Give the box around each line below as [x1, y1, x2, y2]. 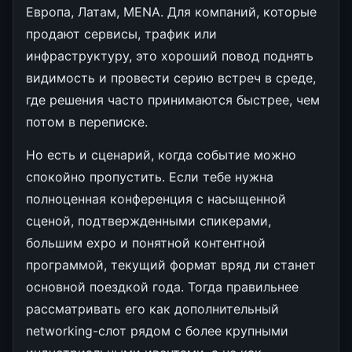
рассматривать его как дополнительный [26, 300, 279, 317]
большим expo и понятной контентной [26, 234, 266, 251]
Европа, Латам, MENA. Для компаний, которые [26, 3, 317, 20]
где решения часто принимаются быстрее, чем [26, 91, 320, 108]
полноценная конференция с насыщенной [26, 190, 286, 207]
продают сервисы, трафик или [26, 25, 217, 42]
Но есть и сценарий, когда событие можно [26, 146, 296, 163]
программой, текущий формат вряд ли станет [26, 256, 316, 273]
